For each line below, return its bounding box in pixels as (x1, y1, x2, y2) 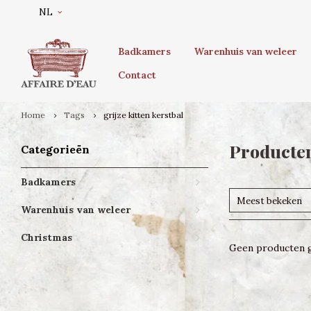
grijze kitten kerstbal (103, 110, 183, 120)
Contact (118, 69, 156, 81)
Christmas (21, 231, 72, 244)
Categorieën (21, 142, 90, 156)
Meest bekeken (237, 195, 302, 207)
